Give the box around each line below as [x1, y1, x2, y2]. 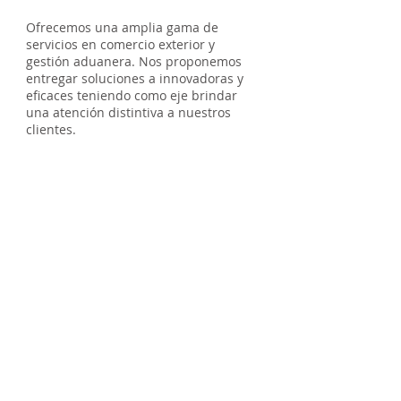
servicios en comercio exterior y [26, 36, 215, 53]
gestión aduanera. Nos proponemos [26, 53, 242, 70]
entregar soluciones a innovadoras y [26, 70, 243, 87]
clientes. [26, 121, 76, 138]
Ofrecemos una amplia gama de [26, 19, 218, 36]
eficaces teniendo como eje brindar [26, 87, 237, 104]
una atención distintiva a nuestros [26, 104, 231, 121]
